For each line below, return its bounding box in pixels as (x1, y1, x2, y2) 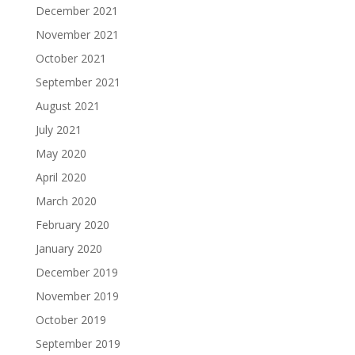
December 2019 (35, 265, 118, 280)
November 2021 (35, 27, 119, 42)
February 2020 (35, 217, 109, 232)
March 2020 (35, 193, 97, 208)
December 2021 (35, 3, 118, 18)
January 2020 (35, 241, 102, 256)
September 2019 (35, 336, 120, 351)
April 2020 (35, 170, 86, 185)
